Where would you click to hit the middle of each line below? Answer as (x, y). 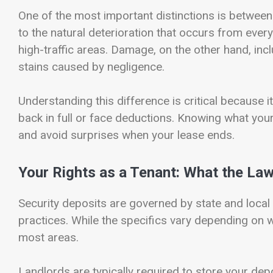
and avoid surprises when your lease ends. (126, 135)
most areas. (48, 237)
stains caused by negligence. (91, 66)
